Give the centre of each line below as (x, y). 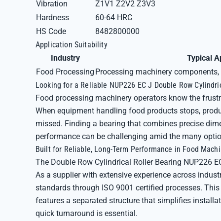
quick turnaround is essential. (87, 213)
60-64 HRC (114, 18)
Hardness (53, 18)
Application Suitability (72, 45)
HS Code (51, 31)
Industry (65, 58)
